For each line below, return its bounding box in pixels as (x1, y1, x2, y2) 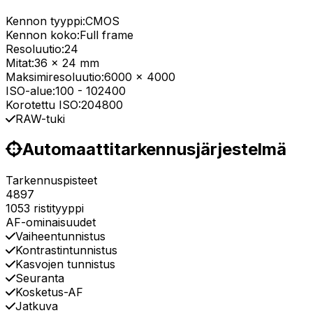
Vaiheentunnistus (15, 229, 105, 244)
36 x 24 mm (34, 55, 99, 70)
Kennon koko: (6, 27, 80, 42)
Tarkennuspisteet (6, 173, 97, 188)
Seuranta (15, 271, 64, 286)
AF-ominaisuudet (6, 215, 96, 230)
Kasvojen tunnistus (15, 257, 115, 272)
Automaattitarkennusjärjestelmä (22, 139, 286, 160)
